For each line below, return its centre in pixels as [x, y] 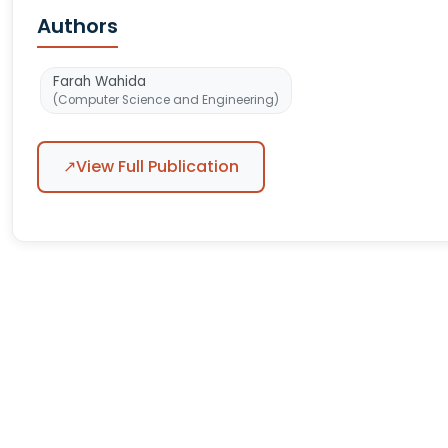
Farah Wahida [99, 81]
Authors [77, 26]
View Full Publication [157, 166]
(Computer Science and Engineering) [166, 100]
